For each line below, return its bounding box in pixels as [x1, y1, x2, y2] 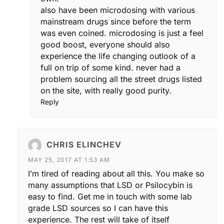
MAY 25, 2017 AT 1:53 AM [28, 155, 110, 163]
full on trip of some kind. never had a [40, 62, 180, 72]
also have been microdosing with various [40, 4, 195, 15]
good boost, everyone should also [40, 39, 170, 49]
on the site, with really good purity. [40, 85, 171, 95]
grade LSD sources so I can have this [28, 202, 168, 213]
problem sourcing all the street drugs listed [40, 73, 202, 84]
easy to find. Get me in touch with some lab [28, 191, 192, 201]
